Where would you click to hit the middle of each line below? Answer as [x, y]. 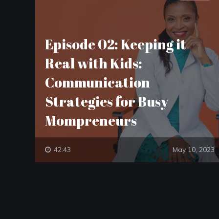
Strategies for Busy [107, 101]
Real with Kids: [94, 63]
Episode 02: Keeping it [116, 44]
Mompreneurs [91, 120]
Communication [98, 82]
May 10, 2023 [193, 150]
